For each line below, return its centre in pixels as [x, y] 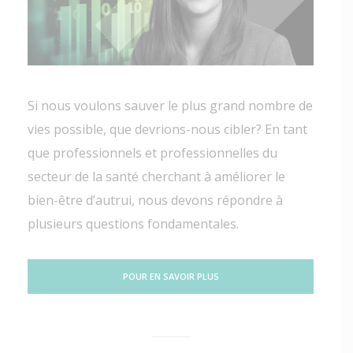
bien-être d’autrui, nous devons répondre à [155, 201]
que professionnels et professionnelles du [152, 153]
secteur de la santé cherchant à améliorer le [156, 177]
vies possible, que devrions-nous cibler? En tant [167, 130]
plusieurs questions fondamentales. [133, 224]
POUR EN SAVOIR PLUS [171, 277]
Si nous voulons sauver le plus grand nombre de [170, 106]
